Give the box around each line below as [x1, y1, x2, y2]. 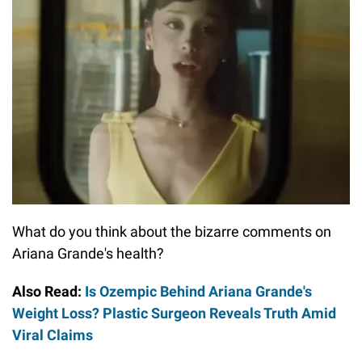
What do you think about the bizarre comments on [12, 223, 331, 241]
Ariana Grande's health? [12, 245, 164, 263]
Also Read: [12, 283, 82, 301]
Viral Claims [12, 326, 93, 344]
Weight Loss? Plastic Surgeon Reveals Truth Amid [12, 305, 336, 322]
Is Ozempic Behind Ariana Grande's [85, 283, 312, 301]
